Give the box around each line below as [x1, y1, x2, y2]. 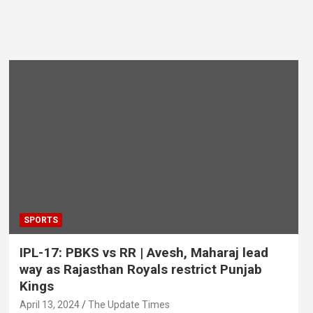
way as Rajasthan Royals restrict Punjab [19, 261, 262, 277]
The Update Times [87, 298, 170, 310]
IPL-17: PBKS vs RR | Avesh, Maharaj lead [19, 244, 268, 261]
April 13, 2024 [19, 298, 80, 310]
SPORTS [23, 214, 58, 225]
